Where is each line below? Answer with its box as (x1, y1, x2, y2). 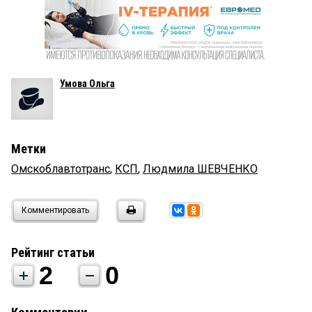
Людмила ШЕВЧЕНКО (143, 162, 258, 175)
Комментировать (22, 205, 89, 215)
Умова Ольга (60, 77, 115, 89)
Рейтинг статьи (11, 244, 95, 260)
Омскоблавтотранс (11, 162, 110, 175)
